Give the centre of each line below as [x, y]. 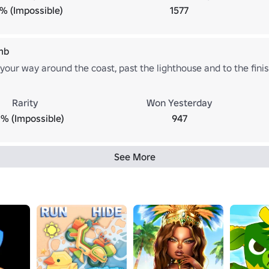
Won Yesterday [179, 102]
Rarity [25, 102]
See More [134, 156]
